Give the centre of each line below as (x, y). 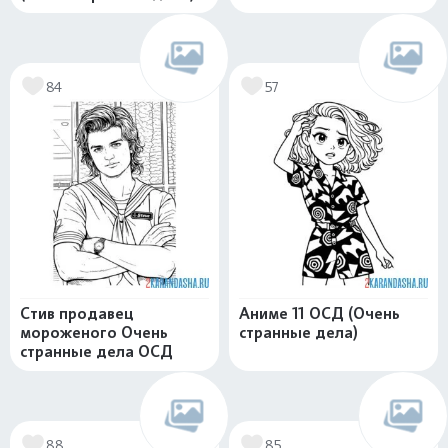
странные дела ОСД (96, 351)
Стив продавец (77, 313)
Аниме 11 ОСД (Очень (319, 313)
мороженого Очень (94, 332)
